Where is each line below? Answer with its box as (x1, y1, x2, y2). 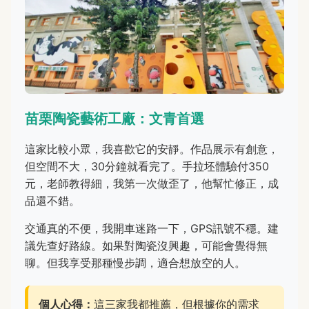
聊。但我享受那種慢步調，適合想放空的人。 (25, 256, 246, 270)
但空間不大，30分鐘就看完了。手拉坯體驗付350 (25, 159, 269, 174)
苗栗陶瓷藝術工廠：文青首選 (25, 110, 204, 128)
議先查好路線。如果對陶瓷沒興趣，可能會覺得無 (25, 239, 268, 253)
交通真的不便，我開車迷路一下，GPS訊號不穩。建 (25, 221, 279, 236)
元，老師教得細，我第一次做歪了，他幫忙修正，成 (25, 177, 279, 191)
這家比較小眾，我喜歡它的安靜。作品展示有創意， (25, 142, 279, 157)
